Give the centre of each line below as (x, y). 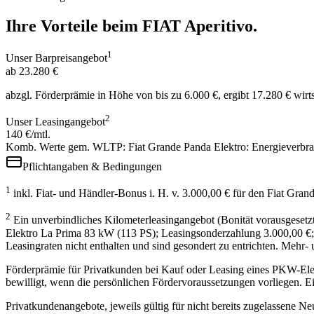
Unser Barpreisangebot (56, 58)
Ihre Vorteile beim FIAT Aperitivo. (131, 26)
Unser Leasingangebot (55, 122)
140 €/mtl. (28, 135)
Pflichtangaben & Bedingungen (92, 167)
